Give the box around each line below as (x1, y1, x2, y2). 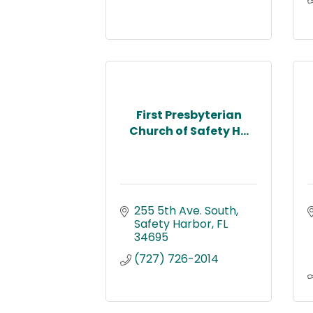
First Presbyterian (136, 106, 242, 123)
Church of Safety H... (129, 122, 249, 139)
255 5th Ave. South (134, 203, 236, 219)
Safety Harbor (134, 216, 212, 232)
